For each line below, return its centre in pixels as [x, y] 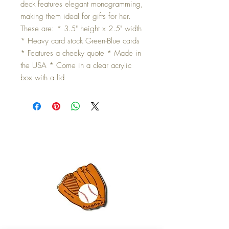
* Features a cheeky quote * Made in [81, 53]
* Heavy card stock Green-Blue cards [80, 41]
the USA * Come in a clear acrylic [76, 65]
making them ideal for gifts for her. [76, 16]
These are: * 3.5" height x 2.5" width [81, 28]
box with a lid [42, 77]
